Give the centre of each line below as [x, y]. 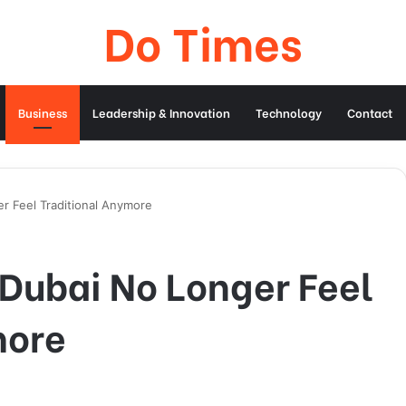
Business [43, 112]
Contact [370, 112]
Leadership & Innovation [161, 112]
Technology [289, 112]
